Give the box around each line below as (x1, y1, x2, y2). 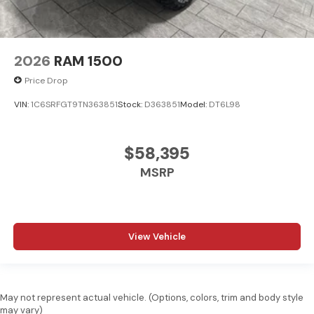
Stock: (118, 99, 144, 111)
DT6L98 (209, 99, 240, 111)
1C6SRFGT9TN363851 (31, 99, 118, 111)
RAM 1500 (54, 52, 123, 71)
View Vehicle (128, 231, 186, 243)
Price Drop (25, 74, 68, 86)
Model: (180, 99, 209, 111)
